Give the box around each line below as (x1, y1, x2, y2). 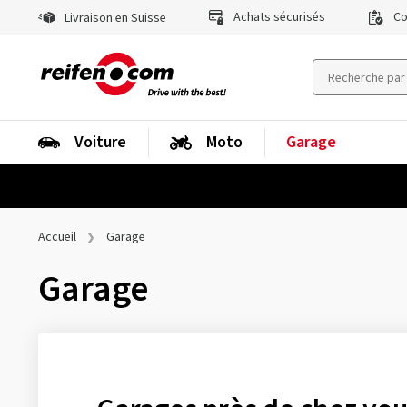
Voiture (74, 131, 126, 154)
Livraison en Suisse (62, 9, 166, 27)
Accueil (38, 228, 76, 246)
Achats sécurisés (231, 8, 326, 26)
